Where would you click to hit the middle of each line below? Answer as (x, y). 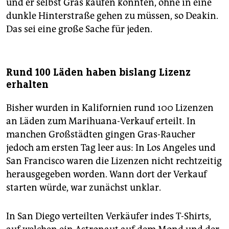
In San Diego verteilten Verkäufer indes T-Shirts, (109, 216)
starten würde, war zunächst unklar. (84, 188)
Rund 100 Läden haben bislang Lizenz (98, 73)
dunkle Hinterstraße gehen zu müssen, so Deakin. (112, 16)
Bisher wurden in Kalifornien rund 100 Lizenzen (110, 108)
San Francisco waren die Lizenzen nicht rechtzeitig (114, 161)
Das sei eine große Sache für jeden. (79, 29)
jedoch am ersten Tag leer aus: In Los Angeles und (111, 148)
